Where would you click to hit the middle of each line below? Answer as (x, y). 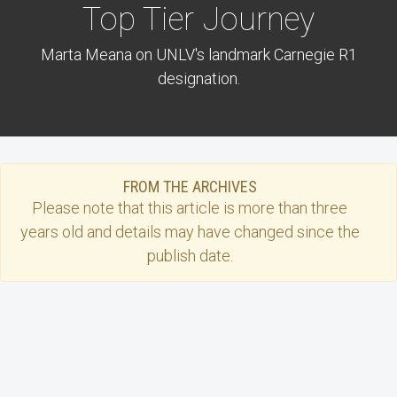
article (198, 208)
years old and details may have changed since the (190, 232)
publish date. (190, 256)
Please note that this (104, 208)
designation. (198, 79)
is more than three (284, 208)
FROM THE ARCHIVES (190, 187)
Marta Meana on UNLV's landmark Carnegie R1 (198, 55)
